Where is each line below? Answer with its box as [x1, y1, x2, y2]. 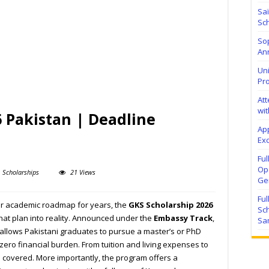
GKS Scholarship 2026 [128, 199, 213, 211]
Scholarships [2, 168, 39, 177]
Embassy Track [154, 213, 213, 224]
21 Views [70, 168, 95, 177]
